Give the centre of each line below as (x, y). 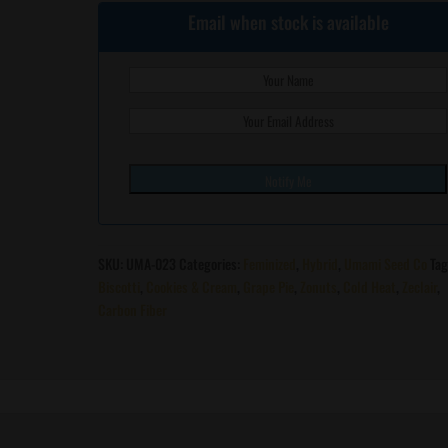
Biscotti (119, 286)
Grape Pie (269, 286)
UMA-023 (151, 263)
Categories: (211, 263)
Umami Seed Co (386, 263)
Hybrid (320, 263)
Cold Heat (370, 286)
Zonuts (319, 286)
